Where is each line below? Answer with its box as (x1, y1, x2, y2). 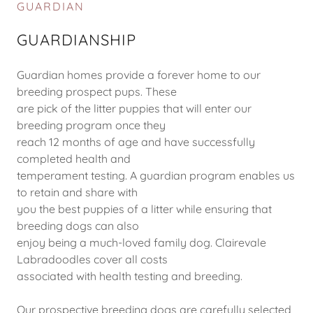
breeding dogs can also (17, 218, 139, 233)
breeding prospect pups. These (17, 84, 177, 99)
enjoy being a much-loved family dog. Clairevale (17, 235, 266, 249)
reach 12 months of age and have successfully (17, 134, 255, 149)
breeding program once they (17, 117, 166, 132)
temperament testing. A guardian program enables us (17, 168, 295, 182)
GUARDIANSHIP (17, 29, 136, 50)
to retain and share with (17, 184, 138, 199)
